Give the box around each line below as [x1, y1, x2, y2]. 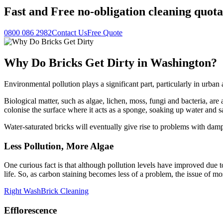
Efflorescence [4, 205, 57, 216]
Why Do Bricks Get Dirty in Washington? [4, 56, 217, 69]
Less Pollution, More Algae [4, 140, 113, 151]
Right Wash [4, 187, 41, 196]
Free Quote [87, 28, 122, 37]
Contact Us [52, 28, 87, 37]
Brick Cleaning [41, 187, 89, 196]
